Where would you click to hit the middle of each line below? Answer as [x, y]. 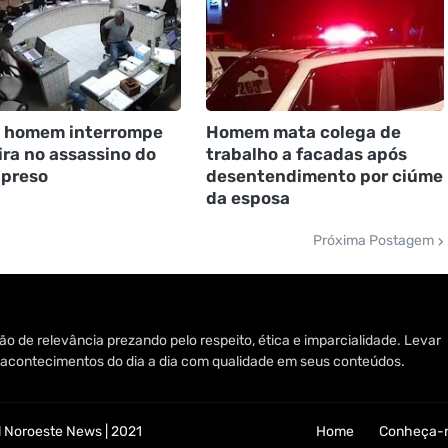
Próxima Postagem [373, 241]
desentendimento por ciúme [324, 176]
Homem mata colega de [303, 132]
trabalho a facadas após [306, 154]
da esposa [247, 198]
